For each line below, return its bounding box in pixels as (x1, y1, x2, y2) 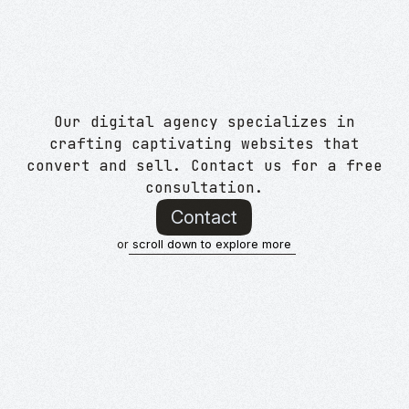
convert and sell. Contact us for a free (26, 155, 383, 175)
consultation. (144, 177, 264, 197)
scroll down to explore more (132, 236, 292, 251)
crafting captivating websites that (48, 133, 360, 153)
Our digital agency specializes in (53, 111, 355, 131)
